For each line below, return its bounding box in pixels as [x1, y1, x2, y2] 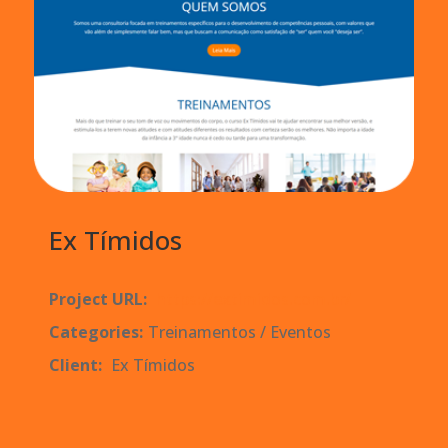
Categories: [48, 321, 143, 344]
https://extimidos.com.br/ [155, 288, 351, 311]
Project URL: [48, 288, 147, 311]
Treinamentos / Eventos [147, 321, 331, 344]
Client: [48, 354, 102, 377]
